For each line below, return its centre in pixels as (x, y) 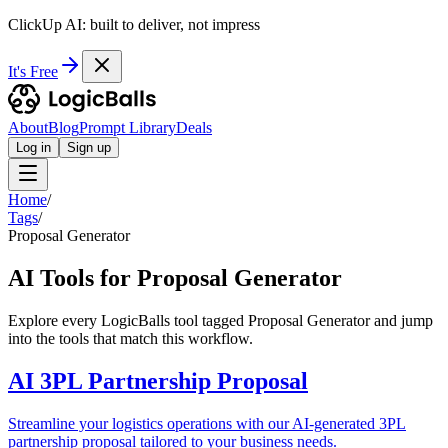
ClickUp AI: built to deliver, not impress (134, 24)
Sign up (89, 147)
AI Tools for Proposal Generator (175, 277)
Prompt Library (127, 127)
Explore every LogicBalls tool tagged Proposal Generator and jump (220, 320)
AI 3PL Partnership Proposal (158, 380)
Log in (33, 147)
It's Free (33, 71)
